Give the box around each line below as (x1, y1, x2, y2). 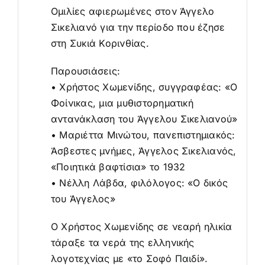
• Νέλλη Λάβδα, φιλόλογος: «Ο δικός (50, 176, 228, 189)
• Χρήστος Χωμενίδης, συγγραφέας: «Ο (50, 80, 238, 93)
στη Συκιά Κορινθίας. (50, 37, 149, 49)
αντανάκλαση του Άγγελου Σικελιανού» (50, 112, 238, 125)
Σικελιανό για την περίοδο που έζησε (50, 21, 225, 33)
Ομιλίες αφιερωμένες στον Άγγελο (50, 5, 215, 17)
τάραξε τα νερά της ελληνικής (50, 236, 195, 248)
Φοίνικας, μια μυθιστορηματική (50, 96, 193, 109)
